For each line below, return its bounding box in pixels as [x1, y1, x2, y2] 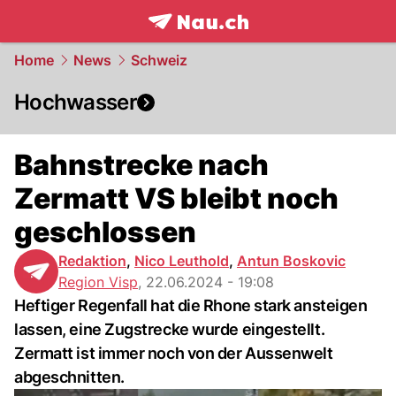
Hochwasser [14, 89, 137, 115]
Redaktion [58, 252, 126, 270]
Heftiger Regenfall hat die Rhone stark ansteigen [14, 296, 368, 315]
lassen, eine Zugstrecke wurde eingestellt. [14, 320, 325, 339]
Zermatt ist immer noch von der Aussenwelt [14, 344, 333, 362]
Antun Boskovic [237, 252, 346, 270]
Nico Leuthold [134, 252, 229, 270]
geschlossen [14, 215, 196, 249]
